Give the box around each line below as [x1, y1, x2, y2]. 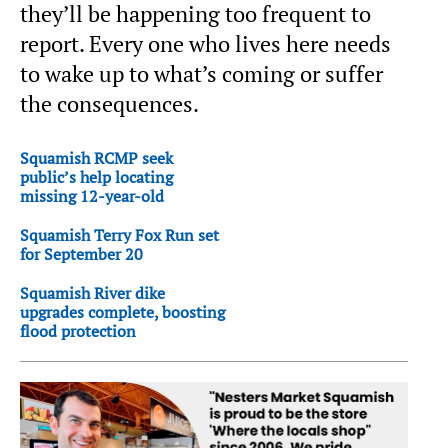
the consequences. [20, 89, 199, 118]
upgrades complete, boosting [20, 300, 225, 323]
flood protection [20, 319, 136, 342]
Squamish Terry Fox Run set [20, 223, 219, 246]
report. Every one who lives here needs [20, 29, 391, 58]
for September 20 [20, 242, 143, 265]
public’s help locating [20, 165, 173, 188]
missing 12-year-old [20, 184, 164, 207]
